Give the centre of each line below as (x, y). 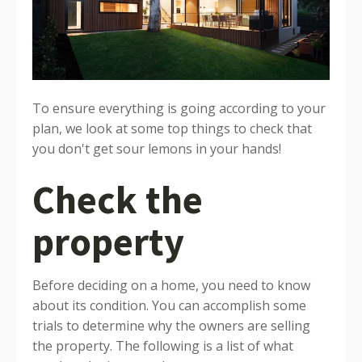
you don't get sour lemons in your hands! (157, 148)
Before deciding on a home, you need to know (171, 285)
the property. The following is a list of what (163, 345)
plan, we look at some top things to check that (172, 128)
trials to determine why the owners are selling (171, 325)
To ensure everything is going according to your (179, 108)
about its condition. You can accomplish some (169, 305)
